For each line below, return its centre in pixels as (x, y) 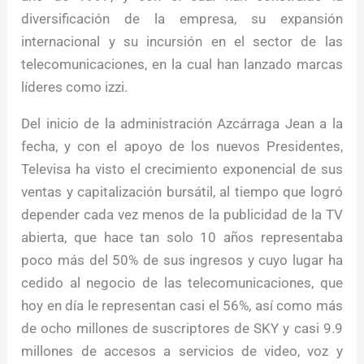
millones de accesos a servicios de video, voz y (182, 351)
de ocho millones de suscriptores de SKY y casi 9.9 (182, 329)
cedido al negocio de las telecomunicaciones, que (182, 283)
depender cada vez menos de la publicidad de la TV (182, 215)
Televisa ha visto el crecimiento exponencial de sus (182, 169)
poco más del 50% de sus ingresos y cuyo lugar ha (182, 260)
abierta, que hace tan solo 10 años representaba (182, 238)
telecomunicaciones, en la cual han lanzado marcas (182, 65)
